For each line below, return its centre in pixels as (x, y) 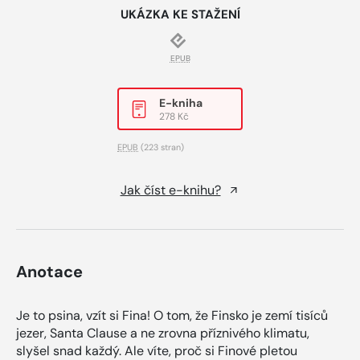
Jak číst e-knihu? (170, 190)
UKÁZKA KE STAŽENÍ (180, 15)
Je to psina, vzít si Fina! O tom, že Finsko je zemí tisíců (172, 316)
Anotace (49, 272)
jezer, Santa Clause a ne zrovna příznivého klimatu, (163, 333)
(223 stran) (161, 147)
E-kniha (181, 103)
